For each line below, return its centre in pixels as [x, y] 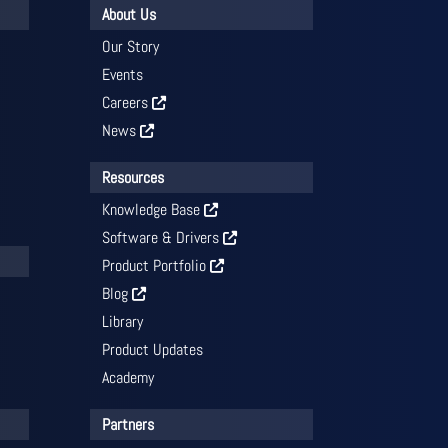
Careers [127, 103]
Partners [128, 425]
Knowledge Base [153, 210]
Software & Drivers [163, 238]
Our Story [131, 47]
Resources [133, 178]
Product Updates [153, 350]
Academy [128, 378]
